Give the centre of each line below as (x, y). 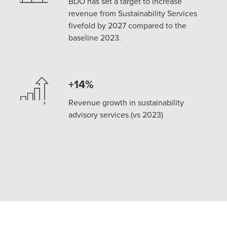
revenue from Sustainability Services (133, 13)
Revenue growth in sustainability (126, 102)
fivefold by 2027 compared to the (128, 25)
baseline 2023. (95, 37)
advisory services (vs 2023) (116, 114)
